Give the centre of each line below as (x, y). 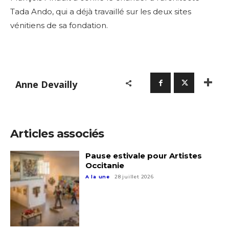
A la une (98, 177)
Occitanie (105, 166)
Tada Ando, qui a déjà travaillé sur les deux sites (101, 12)
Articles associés (57, 134)
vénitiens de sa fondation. (59, 26)
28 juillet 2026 (134, 177)
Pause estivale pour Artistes (143, 156)
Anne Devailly (46, 84)
